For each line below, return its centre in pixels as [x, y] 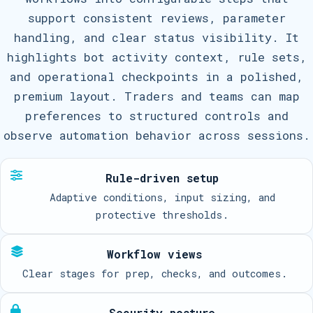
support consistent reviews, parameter [156, 18]
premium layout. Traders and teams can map [156, 96]
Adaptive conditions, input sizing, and [162, 197]
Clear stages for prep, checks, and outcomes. [154, 274]
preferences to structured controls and [156, 116]
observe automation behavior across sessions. [156, 135]
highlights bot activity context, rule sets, [156, 57]
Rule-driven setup [162, 178]
